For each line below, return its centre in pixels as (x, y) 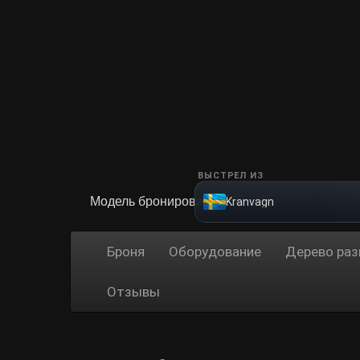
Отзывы (133, 292)
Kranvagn (250, 202)
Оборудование (215, 252)
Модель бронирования (157, 201)
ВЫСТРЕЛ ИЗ (231, 176)
